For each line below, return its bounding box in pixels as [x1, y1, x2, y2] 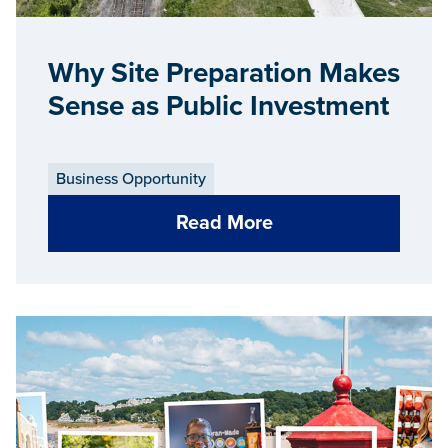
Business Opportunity [56, 168, 206, 189]
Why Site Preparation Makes [48, 56, 400, 91]
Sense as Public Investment [48, 89, 389, 124]
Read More [175, 211, 273, 236]
